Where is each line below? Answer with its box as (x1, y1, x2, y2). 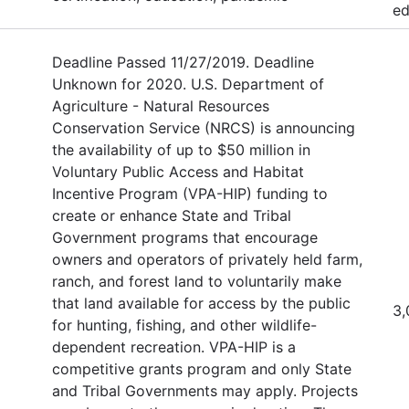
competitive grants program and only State (52, 359, 351, 378)
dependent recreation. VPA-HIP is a (52, 337, 296, 356)
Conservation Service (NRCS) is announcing (52, 118, 355, 137)
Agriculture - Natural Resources (52, 96, 269, 115)
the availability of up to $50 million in (52, 140, 310, 159)
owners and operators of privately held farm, (52, 249, 362, 268)
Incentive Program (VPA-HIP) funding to (52, 184, 328, 203)
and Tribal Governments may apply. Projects (52, 381, 358, 400)
